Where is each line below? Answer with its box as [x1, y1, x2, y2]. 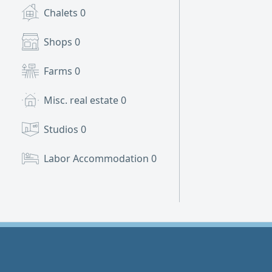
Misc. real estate [44, 93, 121, 107]
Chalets [44, 6, 80, 19]
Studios [44, 123, 81, 136]
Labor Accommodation [44, 152, 151, 165]
